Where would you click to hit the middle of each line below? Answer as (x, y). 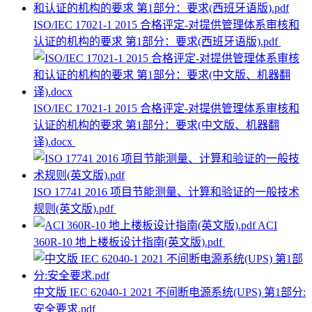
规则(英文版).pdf (75, 209)
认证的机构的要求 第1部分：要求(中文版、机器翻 (156, 125)
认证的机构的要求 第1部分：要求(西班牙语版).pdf (157, 42)
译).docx (54, 142)
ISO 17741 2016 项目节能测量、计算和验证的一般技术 (166, 192)
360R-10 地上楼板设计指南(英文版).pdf (129, 242)
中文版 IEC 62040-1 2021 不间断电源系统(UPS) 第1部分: (170, 292)
